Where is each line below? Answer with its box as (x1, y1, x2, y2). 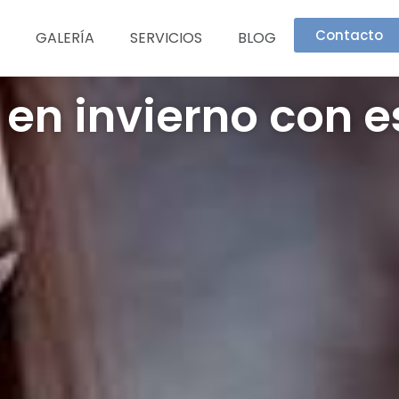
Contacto (314, 26, 383, 45)
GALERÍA (35, 28, 94, 48)
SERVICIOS (129, 28, 202, 48)
